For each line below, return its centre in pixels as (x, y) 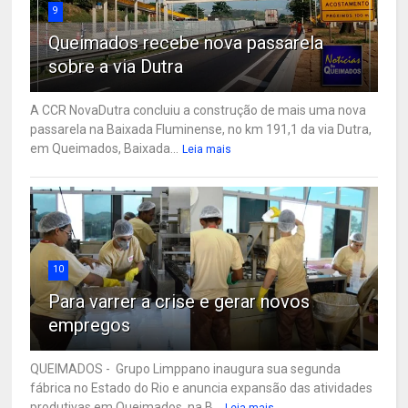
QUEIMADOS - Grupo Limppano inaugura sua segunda (186, 368)
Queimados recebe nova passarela (186, 42)
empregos (90, 325)
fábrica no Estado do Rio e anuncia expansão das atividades (202, 388)
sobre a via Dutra (116, 66)
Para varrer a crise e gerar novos (179, 301)
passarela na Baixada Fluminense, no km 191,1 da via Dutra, (201, 129)
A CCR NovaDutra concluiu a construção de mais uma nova (199, 110)
